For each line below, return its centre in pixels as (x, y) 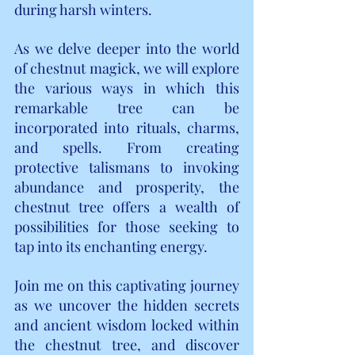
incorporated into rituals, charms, (127, 127)
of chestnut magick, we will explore (127, 68)
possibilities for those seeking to (127, 226)
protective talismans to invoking (127, 167)
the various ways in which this (127, 88)
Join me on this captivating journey (127, 285)
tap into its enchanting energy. (111, 246)
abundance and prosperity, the (127, 187)
